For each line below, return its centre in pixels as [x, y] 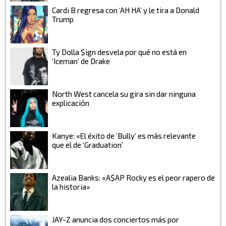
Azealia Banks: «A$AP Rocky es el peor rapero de [133, 177]
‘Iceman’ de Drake [81, 61]
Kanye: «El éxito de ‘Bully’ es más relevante [124, 135]
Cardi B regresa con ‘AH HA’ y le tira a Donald [126, 10]
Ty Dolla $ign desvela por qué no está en [119, 52]
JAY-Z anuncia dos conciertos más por [116, 219]
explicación [71, 103]
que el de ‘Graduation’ [88, 145]
